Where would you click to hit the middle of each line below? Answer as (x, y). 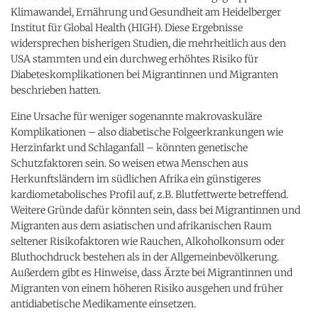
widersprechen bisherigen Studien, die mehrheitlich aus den (148, 43)
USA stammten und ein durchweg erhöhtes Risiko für (135, 59)
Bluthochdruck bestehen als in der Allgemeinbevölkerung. (145, 257)
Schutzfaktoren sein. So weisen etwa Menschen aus (130, 163)
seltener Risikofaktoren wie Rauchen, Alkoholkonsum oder (148, 241)
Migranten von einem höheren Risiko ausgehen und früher (147, 288)
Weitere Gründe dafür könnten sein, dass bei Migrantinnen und (155, 210)
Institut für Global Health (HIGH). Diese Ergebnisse (127, 27)
